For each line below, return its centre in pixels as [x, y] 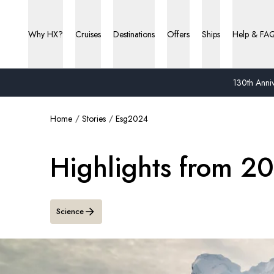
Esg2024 [132, 119]
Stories [94, 119]
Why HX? [46, 34]
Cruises [88, 34]
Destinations [134, 34]
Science [70, 211]
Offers [178, 34]
